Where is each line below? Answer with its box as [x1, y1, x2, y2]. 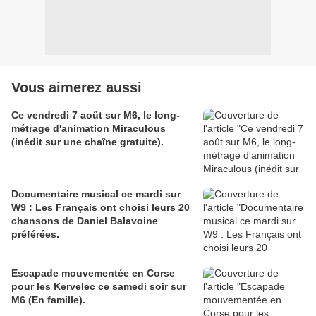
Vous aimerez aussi [11, 80, 142, 96]
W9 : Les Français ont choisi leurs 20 [11, 202, 190, 214]
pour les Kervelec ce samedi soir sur [11, 281, 186, 293]
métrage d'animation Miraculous [11, 123, 166, 135]
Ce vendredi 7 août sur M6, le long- [11, 109, 180, 121]
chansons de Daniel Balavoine [11, 215, 158, 227]
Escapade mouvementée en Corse [11, 267, 175, 279]
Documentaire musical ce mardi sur [11, 188, 181, 200]
